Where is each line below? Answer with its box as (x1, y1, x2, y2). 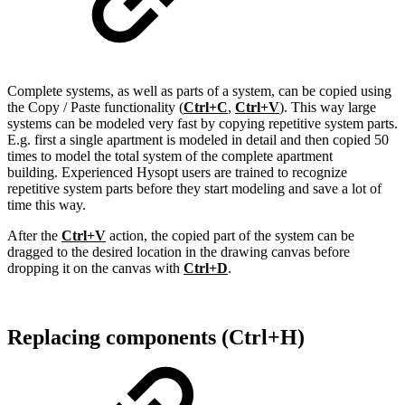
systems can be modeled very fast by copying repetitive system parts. (7, 116, 398, 132)
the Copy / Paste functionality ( (7, 99, 184, 116)
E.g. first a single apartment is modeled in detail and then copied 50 (7, 132, 389, 148)
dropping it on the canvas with (7, 260, 184, 277)
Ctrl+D (184, 260, 228, 277)
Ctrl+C (184, 99, 228, 116)
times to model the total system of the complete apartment (7, 148, 333, 165)
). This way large (279, 99, 376, 116)
